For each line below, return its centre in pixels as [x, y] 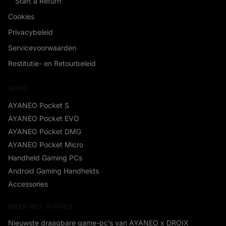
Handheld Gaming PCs [45, 157]
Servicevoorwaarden [42, 48]
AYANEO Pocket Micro [46, 144]
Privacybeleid [31, 32]
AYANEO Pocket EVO [44, 118]
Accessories [28, 184]
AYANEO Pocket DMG [45, 131]
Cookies [21, 17]
